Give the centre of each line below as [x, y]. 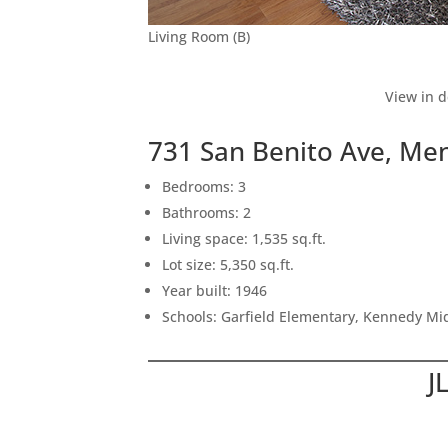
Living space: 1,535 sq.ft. [244, 238]
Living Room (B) [199, 36]
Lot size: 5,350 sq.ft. [228, 264]
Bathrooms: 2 [207, 212]
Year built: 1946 [215, 290]
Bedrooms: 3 [204, 186]
